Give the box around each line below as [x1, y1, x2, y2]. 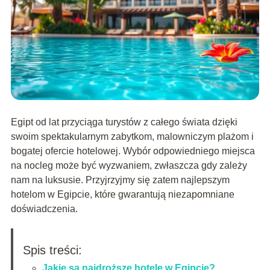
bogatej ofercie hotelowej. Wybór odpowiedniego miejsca [10, 146, 255, 157]
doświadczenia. [10, 204, 78, 215]
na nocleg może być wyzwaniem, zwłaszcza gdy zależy [10, 160, 247, 171]
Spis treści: [22, 243, 82, 257]
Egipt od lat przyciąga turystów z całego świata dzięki [10, 117, 237, 128]
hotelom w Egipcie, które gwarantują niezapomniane [10, 189, 234, 200]
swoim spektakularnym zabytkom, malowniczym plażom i [10, 131, 254, 142]
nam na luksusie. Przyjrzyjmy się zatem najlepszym [10, 175, 230, 186]
